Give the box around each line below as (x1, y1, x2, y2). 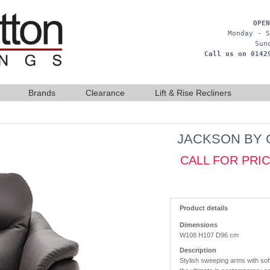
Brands (28, 88, 55, 98)
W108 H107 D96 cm (180, 231, 239, 239)
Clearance (86, 88, 125, 98)
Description (180, 246, 216, 254)
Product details (180, 204, 228, 212)
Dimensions (180, 221, 218, 228)
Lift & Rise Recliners (155, 88, 231, 98)
